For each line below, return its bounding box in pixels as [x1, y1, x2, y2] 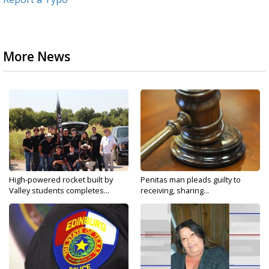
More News [3, 48, 70, 65]
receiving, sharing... [141, 185, 209, 196]
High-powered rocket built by [9, 174, 113, 186]
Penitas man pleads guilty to [141, 174, 241, 186]
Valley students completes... [9, 185, 109, 196]
